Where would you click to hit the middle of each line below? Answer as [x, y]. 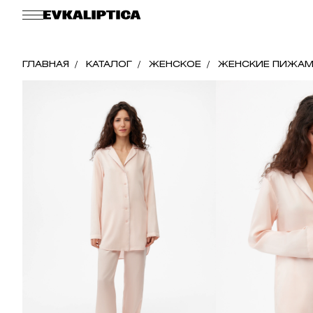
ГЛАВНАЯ [46, 64]
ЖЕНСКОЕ [175, 64]
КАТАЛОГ [109, 64]
